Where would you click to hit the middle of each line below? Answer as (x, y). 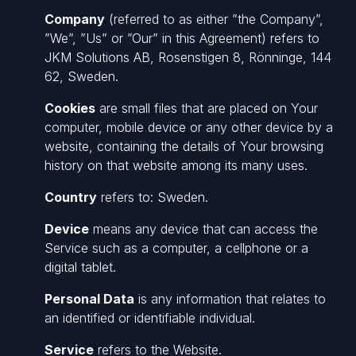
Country (71, 197)
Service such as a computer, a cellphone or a (176, 248)
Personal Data (89, 299)
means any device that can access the (203, 229)
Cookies (70, 108)
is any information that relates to (230, 299)
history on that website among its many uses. (176, 165)
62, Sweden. (81, 76)
